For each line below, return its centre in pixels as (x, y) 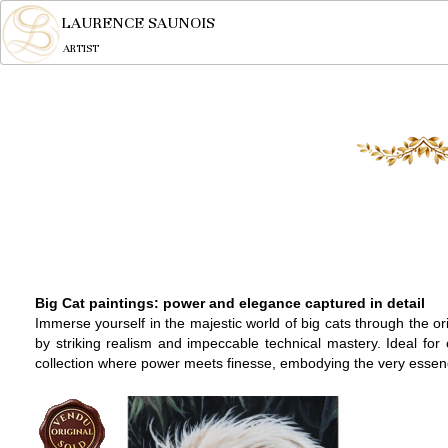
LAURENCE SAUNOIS (138, 23)
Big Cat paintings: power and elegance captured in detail (230, 303)
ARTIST (81, 48)
